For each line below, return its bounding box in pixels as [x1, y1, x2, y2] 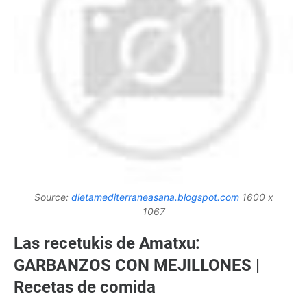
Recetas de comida [14, 278, 156, 297]
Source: [34, 191, 71, 204]
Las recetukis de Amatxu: [14, 234, 200, 254]
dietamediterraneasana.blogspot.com [71, 191, 239, 204]
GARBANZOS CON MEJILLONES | [14, 256, 260, 275]
